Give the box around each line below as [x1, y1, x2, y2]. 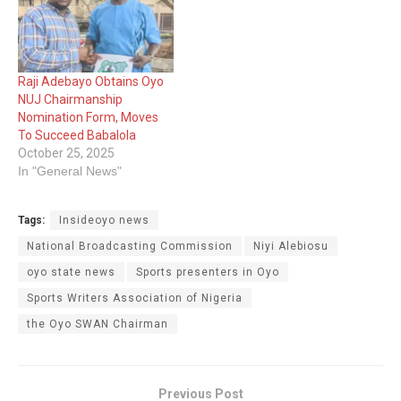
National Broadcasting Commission [27, 240, 233, 253]
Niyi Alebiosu [253, 240, 328, 253]
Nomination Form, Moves [18, 110, 158, 125]
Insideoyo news [59, 214, 149, 227]
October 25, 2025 [18, 146, 115, 161]
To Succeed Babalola [18, 128, 136, 143]
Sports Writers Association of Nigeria [27, 292, 243, 305]
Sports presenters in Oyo [136, 266, 279, 279]
